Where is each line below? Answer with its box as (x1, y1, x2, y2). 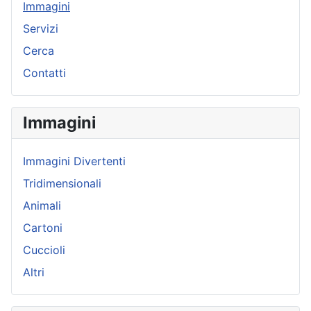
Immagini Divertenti (23, 154, 126, 169)
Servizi (23, 22, 58, 36)
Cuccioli (23, 243, 65, 258)
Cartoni (23, 221, 62, 235)
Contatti (23, 66, 66, 81)
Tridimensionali (23, 176, 101, 191)
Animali (23, 199, 61, 213)
